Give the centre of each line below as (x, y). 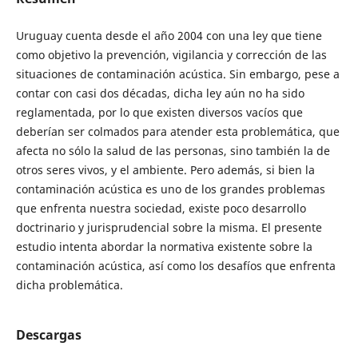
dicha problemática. (69, 285)
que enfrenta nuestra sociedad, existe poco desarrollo (161, 209)
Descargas (48, 335)
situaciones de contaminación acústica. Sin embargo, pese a (177, 74)
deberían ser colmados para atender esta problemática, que (177, 132)
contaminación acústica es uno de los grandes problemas (170, 189)
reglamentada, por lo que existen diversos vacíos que (159, 113)
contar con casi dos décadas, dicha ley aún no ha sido (160, 93)
